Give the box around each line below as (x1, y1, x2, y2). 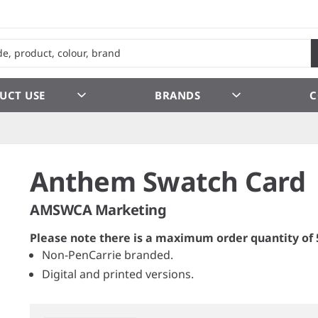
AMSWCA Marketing (30, 199, 166, 219)
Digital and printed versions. (42, 265, 194, 282)
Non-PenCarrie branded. (42, 246, 174, 263)
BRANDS (155, 87, 200, 102)
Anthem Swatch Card (30, 162, 305, 199)
